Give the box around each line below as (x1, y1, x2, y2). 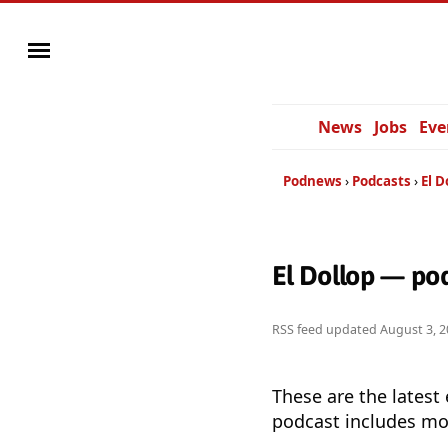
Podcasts (352, 172, 411, 190)
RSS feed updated (272, 321, 380, 339)
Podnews (283, 172, 342, 190)
